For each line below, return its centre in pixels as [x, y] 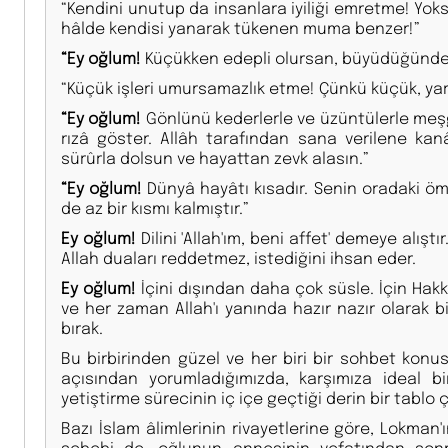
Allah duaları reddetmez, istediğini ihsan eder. [238, 257]
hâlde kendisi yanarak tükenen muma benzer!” [240, 27]
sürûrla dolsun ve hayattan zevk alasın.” [215, 157]
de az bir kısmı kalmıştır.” [155, 207]
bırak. [82, 327]
